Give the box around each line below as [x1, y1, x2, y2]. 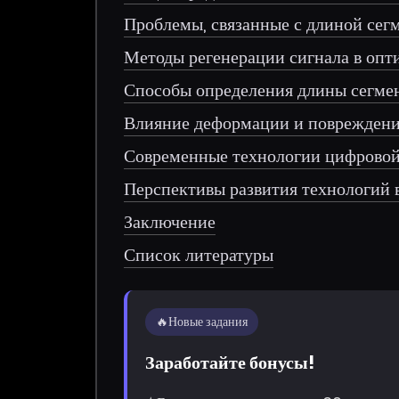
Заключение [124, 208, 216, 234]
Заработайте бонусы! [145, 349, 315, 375]
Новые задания [168, 312, 248, 330]
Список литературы [124, 241, 274, 267]
